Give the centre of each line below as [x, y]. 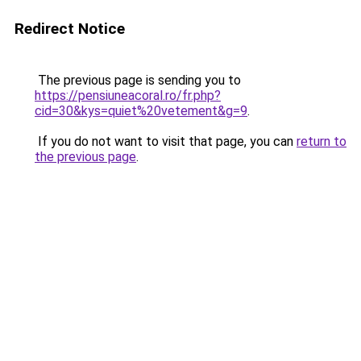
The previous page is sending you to [138, 80]
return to [322, 141]
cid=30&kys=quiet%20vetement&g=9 [141, 111]
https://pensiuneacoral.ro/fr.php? [128, 95]
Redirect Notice [70, 29]
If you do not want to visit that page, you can [166, 141]
